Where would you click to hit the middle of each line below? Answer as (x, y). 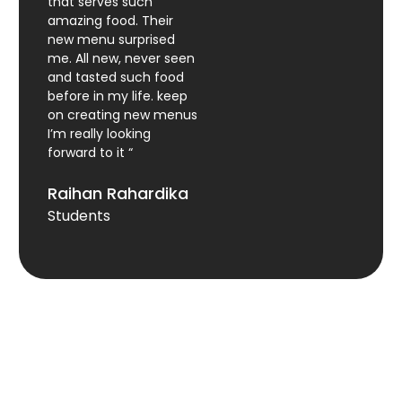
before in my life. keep (117, 96)
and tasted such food (115, 77)
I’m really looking (99, 133)
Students (79, 215)
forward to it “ (90, 152)
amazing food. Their (110, 20)
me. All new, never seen (121, 58)
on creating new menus (122, 114)
